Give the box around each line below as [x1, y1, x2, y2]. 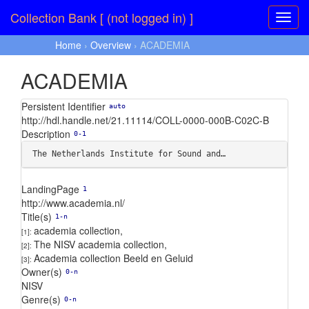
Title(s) [21, 210, 52, 223]
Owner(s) [21, 265, 62, 279]
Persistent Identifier [21, 99, 106, 113]
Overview [90, 38, 131, 52]
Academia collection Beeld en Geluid [34, 251, 193, 265]
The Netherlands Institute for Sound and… [32, 149, 226, 159]
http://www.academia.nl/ [21, 196, 125, 210]
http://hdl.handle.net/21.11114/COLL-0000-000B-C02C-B [21, 113, 269, 127]
